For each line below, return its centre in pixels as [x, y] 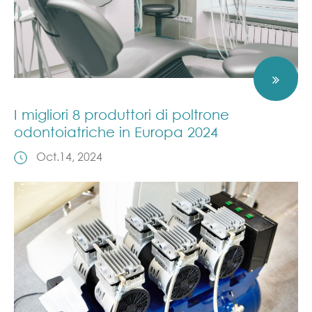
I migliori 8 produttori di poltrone [122, 115]
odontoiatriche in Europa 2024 [116, 132]
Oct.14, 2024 [69, 156]
